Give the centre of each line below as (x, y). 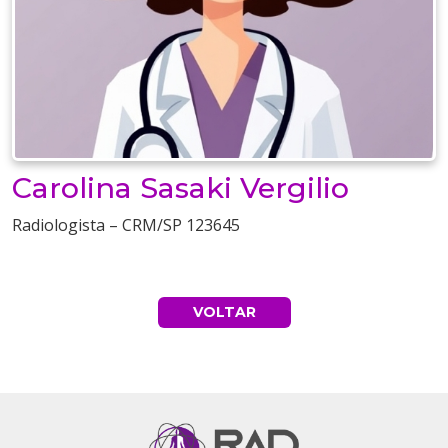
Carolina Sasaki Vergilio (180, 188)
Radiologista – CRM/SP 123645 (126, 225)
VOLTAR (224, 312)
